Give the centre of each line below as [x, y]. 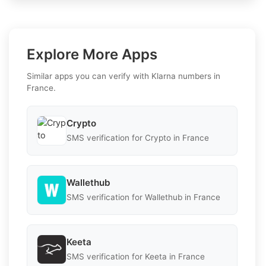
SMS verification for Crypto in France [138, 138]
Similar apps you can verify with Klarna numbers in [123, 76]
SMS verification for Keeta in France [136, 257]
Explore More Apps [92, 54]
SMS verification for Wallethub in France [143, 197]
